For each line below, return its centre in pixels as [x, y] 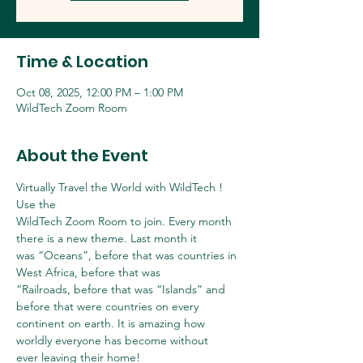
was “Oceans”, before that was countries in [128, 255]
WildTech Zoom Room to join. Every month [126, 221]
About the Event [82, 156]
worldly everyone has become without [112, 340]
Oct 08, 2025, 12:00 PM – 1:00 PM [100, 92]
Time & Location [82, 62]
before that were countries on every [107, 306]
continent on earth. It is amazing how [112, 323]
